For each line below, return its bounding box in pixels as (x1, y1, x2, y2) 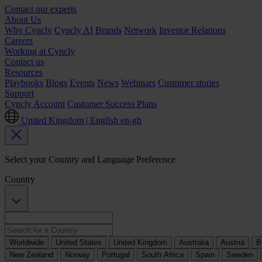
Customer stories (158, 78, 219, 88)
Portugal (102, 250, 130, 260)
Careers (5, 36, 33, 46)
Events (70, 78, 95, 88)
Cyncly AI (54, 25, 93, 35)
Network (124, 25, 157, 35)
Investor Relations (159, 25, 226, 35)
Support (5, 88, 34, 98)
